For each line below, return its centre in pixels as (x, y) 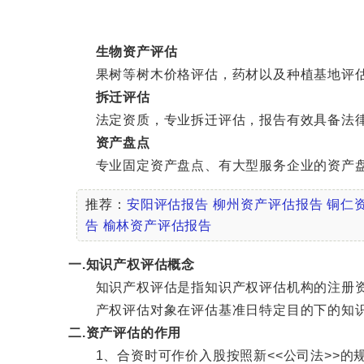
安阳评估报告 (168, 204)
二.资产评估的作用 (125, 333)
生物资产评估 (136, 52)
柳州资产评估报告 (268, 204)
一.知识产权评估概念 (132, 264)
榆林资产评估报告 (158, 225)
